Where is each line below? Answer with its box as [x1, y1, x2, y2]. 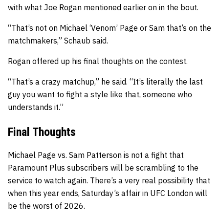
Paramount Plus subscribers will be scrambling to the [8, 163, 198, 173]
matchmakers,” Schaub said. [8, 36, 108, 46]
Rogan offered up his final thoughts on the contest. [8, 56, 188, 66]
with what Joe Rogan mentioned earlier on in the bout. [8, 2, 198, 13]
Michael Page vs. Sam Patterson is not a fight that [8, 150, 184, 160]
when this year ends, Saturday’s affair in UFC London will [8, 188, 207, 198]
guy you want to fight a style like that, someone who [8, 89, 192, 100]
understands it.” [8, 102, 64, 112]
